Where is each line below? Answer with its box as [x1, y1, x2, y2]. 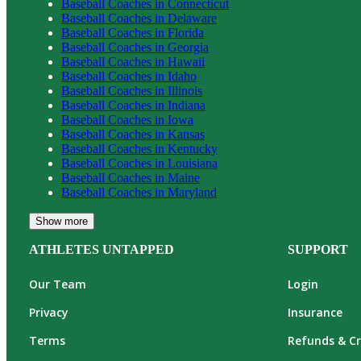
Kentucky [168, 142, 218, 156]
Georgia [168, 40, 209, 55]
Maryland [168, 185, 217, 200]
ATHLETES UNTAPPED [29, 243, 174, 257]
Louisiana [168, 156, 218, 171]
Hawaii [168, 55, 205, 69]
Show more [35, 215, 88, 228]
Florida [168, 26, 204, 40]
